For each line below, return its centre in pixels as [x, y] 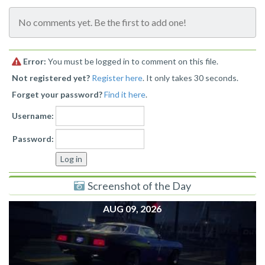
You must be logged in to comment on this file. [132, 62]
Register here [117, 78]
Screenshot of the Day [139, 186]
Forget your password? [57, 95]
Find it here [125, 95]
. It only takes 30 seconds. [190, 78]
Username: [33, 116]
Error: [35, 62]
